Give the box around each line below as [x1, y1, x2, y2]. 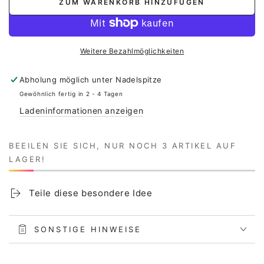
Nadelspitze [115, 75, 162, 85]
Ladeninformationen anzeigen [19, 105, 144, 116]
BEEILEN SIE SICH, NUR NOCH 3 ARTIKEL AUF [9, 141, 236, 151]
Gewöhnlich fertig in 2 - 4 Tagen [19, 90, 123, 98]
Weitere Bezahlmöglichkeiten [80, 47, 184, 56]
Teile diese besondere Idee [29, 187, 153, 199]
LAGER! [9, 154, 45, 164]
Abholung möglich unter [19, 75, 116, 85]
